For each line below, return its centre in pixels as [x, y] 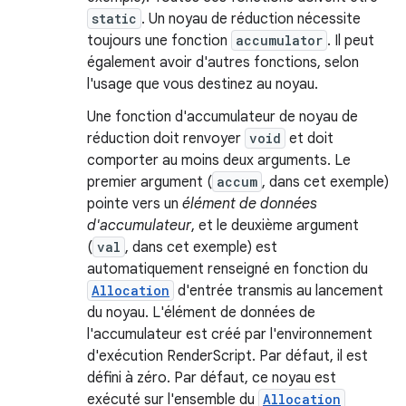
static [114, 19]
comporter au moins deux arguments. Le [219, 160]
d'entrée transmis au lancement [279, 291]
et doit [309, 139]
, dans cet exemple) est [201, 247]
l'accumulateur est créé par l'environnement [230, 334]
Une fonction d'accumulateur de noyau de [222, 117]
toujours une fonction [159, 41]
